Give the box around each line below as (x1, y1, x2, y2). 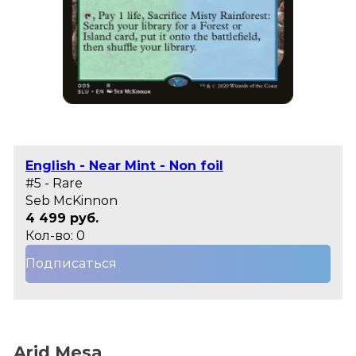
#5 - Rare (25, 176, 83, 192)
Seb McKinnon (25, 193, 118, 209)
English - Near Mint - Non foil (25, 158, 223, 174)
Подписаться (25, 256, 117, 272)
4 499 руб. (25, 211, 99, 226)
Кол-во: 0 (25, 228, 85, 244)
